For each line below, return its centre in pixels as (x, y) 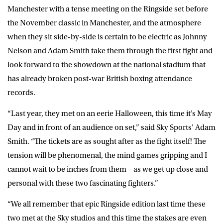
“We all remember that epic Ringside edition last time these (107, 204)
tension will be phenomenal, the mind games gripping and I (107, 155)
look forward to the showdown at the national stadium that (107, 64)
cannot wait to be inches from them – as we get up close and (108, 169)
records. (21, 92)
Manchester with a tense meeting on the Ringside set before (108, 9)
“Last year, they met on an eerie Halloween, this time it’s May (110, 113)
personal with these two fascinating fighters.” (83, 183)
